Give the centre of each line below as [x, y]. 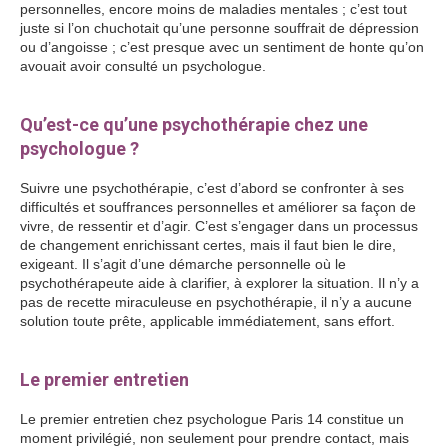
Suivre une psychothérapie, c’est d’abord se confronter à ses [212, 188]
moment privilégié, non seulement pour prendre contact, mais [214, 438]
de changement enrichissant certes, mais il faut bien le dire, [208, 245]
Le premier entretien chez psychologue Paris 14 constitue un [212, 419]
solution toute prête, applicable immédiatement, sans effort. [207, 321]
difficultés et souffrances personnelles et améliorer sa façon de [218, 207]
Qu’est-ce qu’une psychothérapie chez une [194, 124]
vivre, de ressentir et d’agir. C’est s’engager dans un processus [219, 226]
